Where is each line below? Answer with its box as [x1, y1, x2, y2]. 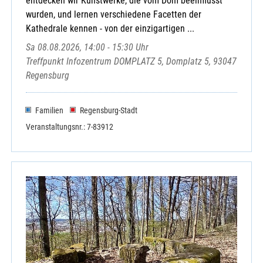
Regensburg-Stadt [79, 105, 137, 115]
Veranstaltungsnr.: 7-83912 [26, 122, 113, 132]
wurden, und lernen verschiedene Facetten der [26, 9, 201, 21]
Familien [35, 105, 63, 115]
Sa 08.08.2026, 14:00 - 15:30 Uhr [26, 42, 149, 53]
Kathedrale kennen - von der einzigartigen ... [26, 23, 194, 35]
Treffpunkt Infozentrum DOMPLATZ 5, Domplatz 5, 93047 [26, 56, 237, 68]
